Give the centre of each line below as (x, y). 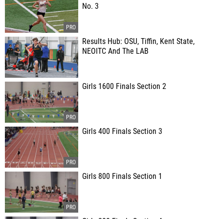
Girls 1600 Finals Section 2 (124, 87)
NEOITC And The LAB (115, 51)
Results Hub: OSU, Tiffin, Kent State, (138, 42)
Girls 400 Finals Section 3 (122, 131)
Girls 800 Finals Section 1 (122, 176)
